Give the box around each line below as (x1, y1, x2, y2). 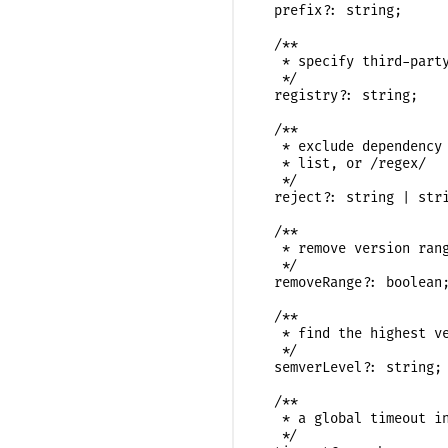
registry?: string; (258, 86, 418, 104)
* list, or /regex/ (258, 154, 426, 172)
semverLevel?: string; (258, 358, 442, 376)
